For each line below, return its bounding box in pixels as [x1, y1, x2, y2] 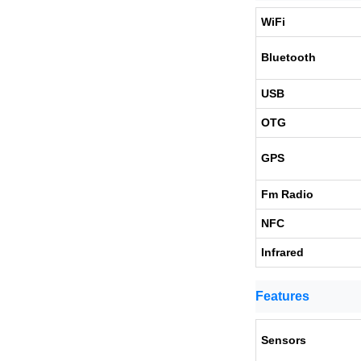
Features [255, 289, 309, 303]
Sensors [261, 334, 306, 346]
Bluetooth [261, 51, 316, 64]
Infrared [261, 246, 304, 259]
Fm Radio [261, 188, 313, 201]
